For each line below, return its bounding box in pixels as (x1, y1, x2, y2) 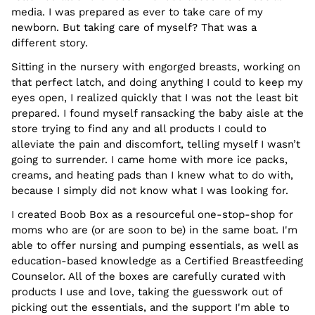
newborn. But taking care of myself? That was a (11, 21, 257, 34)
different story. (11, 37, 88, 50)
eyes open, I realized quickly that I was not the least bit (11, 91, 298, 105)
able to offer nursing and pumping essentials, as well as (11, 239, 299, 252)
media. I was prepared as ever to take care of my (11, 6, 263, 19)
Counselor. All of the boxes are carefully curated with (11, 270, 285, 283)
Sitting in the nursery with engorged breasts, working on (11, 60, 300, 74)
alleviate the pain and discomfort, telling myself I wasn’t (11, 138, 300, 151)
